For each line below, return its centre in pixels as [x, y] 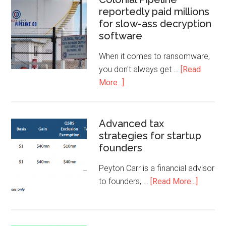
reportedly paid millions [154, 12]
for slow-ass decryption [155, 24]
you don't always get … [140, 69]
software [121, 36]
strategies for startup [150, 136]
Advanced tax [132, 124]
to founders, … [125, 181]
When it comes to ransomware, [155, 56]
